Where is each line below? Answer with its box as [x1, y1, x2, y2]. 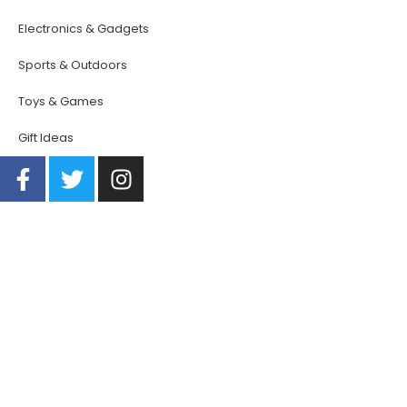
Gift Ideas [18, 129, 74, 146]
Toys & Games [18, 93, 104, 110]
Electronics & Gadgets [18, 20, 149, 37]
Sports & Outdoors [18, 56, 127, 74]
